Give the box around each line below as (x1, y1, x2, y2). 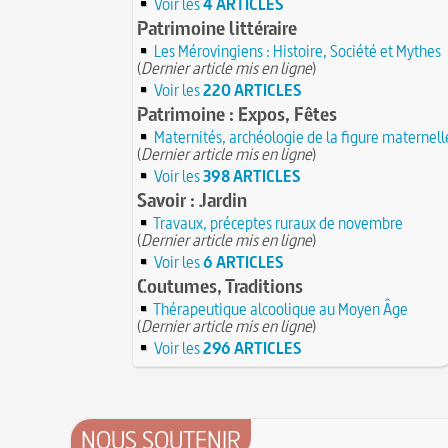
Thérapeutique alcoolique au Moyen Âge (153, 297, 408, 320)
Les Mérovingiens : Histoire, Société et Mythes (154, 39, 441, 62)
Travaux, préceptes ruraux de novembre (153, 211, 403, 234)
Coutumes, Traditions (137, 272, 303, 299)
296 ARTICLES (203, 336, 302, 359)
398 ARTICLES (203, 164, 301, 187)
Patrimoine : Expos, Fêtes (137, 100, 337, 127)
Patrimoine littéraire (137, 14, 297, 41)
